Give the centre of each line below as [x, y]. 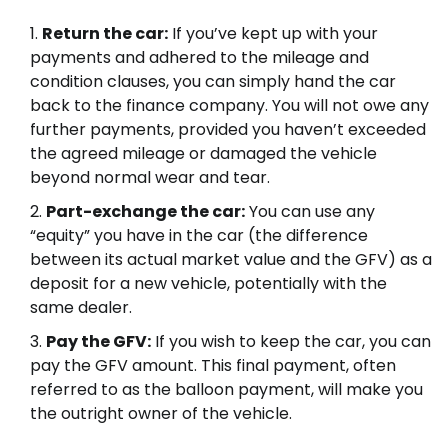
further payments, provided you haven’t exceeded [228, 129]
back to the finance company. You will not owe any [229, 105]
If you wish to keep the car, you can [291, 341]
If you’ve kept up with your [273, 33]
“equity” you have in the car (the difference [199, 235]
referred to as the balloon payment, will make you [226, 389]
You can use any [310, 211]
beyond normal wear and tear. [150, 177]
